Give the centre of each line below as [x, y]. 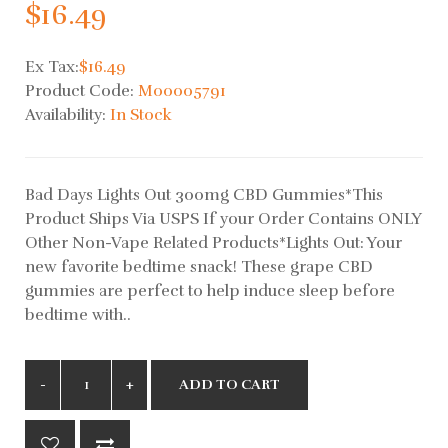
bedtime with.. [78, 314]
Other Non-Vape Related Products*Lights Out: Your [213, 242]
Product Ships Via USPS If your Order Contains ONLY [223, 218]
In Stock [141, 114]
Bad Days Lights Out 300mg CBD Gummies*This [204, 194]
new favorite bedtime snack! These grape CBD [199, 266]
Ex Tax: [52, 66]
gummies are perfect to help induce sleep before [210, 290]
